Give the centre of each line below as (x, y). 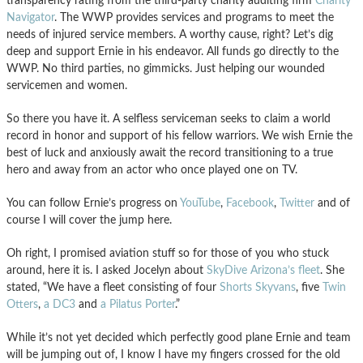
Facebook (250, 203)
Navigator (30, 18)
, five (309, 288)
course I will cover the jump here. (89, 220)
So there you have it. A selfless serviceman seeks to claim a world (169, 119)
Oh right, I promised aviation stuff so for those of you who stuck (168, 254)
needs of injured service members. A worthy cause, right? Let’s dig (170, 35)
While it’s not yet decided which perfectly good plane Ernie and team (179, 338)
